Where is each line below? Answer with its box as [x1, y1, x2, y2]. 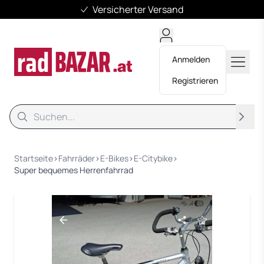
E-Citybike [134, 153, 173, 164]
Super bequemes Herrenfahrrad [14, 164, 133, 176]
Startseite [14, 153, 53, 164]
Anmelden [172, 54, 210, 65]
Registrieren [172, 75, 218, 86]
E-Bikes [100, 153, 128, 164]
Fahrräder [58, 153, 95, 164]
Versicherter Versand [93, 3, 184, 16]
